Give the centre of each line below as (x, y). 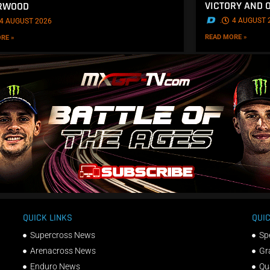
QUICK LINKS (47, 218)
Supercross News (63, 235)
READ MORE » (226, 37)
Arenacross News (63, 251)
